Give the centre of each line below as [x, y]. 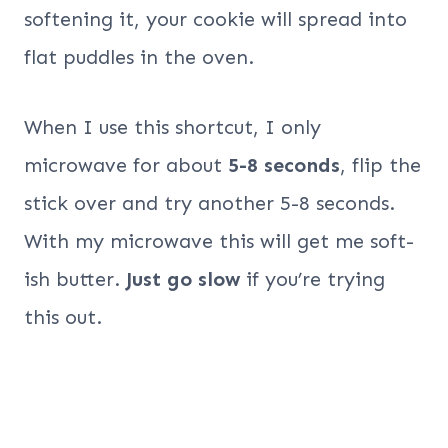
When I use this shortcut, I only [172, 126]
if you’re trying [315, 278]
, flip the [380, 164]
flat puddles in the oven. [139, 56]
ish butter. [75, 278]
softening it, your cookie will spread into [215, 18]
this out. [63, 316]
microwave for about [126, 164]
